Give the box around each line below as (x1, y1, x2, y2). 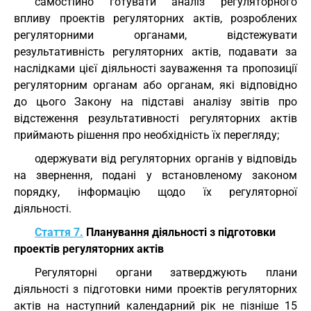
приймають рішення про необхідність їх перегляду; (14, 128, 279, 142)
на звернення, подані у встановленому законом (14, 169, 297, 182)
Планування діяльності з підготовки (83, 226, 276, 239)
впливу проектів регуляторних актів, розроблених (14, 12, 297, 25)
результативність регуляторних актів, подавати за (14, 45, 297, 58)
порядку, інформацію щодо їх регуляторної (14, 185, 297, 199)
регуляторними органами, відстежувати (14, 28, 297, 42)
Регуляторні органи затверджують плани (35, 266, 297, 279)
